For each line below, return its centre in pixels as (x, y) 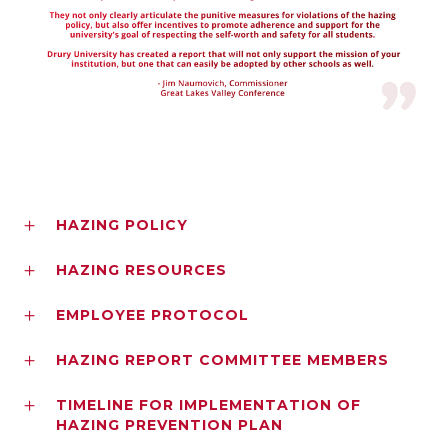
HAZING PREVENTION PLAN (169, 424)
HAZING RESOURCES (141, 269)
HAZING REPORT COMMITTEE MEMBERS (222, 359)
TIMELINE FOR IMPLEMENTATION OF (208, 404)
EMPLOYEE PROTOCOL (152, 314)
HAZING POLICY (122, 224)
